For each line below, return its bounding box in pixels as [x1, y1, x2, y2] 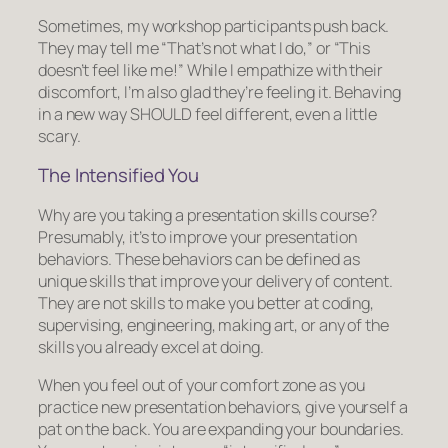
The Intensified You [38, 162, 200, 189]
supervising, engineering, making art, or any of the [38, 313, 389, 336]
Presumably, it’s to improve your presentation [38, 225, 357, 248]
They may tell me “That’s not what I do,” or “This [38, 36, 371, 59]
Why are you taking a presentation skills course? [38, 203, 378, 226]
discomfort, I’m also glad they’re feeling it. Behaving [38, 80, 401, 103]
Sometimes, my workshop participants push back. [38, 14, 390, 37]
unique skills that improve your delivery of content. [38, 269, 393, 292]
